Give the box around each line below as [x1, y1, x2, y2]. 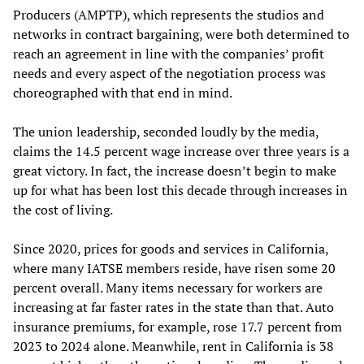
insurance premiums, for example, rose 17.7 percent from [13, 317, 342, 336]
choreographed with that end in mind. [13, 83, 232, 102]
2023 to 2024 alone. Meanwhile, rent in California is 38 [13, 336, 334, 355]
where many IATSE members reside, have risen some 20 [13, 258, 336, 277]
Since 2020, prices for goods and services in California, [13, 239, 328, 258]
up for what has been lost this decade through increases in [13, 180, 348, 199]
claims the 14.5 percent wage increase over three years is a [13, 141, 349, 160]
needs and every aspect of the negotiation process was [13, 63, 326, 82]
